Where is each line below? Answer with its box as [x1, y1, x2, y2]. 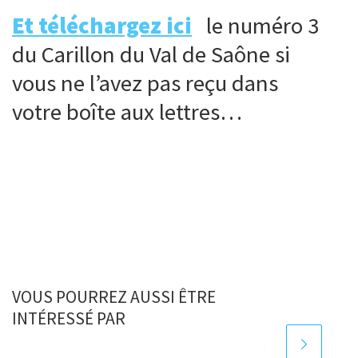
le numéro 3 [197, 11, 319, 41]
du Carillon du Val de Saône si [12, 40, 290, 70]
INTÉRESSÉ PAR [12, 307, 125, 329]
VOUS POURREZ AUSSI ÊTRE [12, 285, 216, 308]
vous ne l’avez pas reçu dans [12, 69, 278, 98]
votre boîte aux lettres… [12, 97, 242, 127]
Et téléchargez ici [12, 11, 192, 41]
